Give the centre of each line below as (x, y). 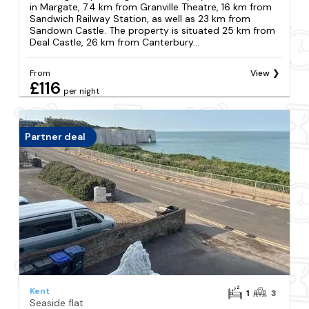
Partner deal (56, 137)
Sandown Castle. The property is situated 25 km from (153, 30)
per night (82, 91)
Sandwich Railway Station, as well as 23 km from (140, 18)
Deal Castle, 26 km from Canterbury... (115, 42)
